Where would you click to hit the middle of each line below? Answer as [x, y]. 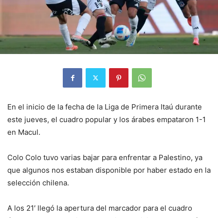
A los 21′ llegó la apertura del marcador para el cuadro [100, 208]
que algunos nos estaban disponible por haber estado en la [109, 170]
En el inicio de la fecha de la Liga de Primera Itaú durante [105, 107]
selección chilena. [38, 182]
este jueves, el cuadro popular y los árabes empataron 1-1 [107, 119]
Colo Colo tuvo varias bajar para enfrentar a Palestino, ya [105, 157]
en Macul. [24, 132]
